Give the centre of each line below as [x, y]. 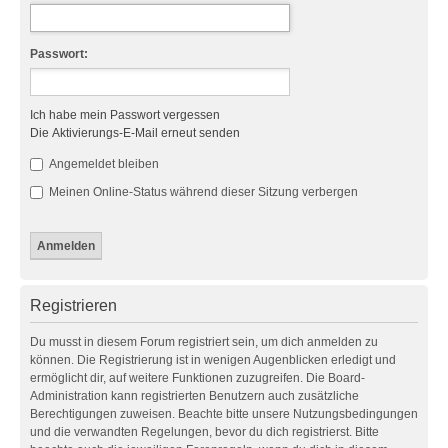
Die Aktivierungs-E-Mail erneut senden [135, 133]
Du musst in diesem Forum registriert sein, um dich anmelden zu [204, 342]
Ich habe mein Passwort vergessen [125, 115]
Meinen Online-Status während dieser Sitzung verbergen [202, 192]
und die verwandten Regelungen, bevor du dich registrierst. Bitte [204, 432]
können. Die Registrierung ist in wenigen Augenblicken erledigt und [213, 360]
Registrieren [73, 305]
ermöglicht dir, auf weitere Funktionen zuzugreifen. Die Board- [197, 378]
